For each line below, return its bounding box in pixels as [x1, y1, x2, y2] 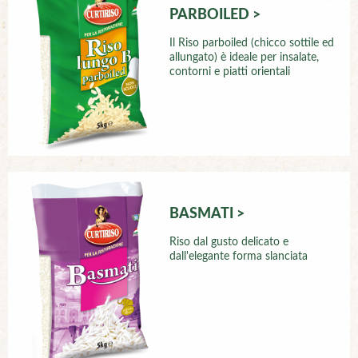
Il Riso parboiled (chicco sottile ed [169, 38, 335, 50]
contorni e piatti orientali [169, 66, 291, 78]
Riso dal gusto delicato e [169, 237, 289, 249]
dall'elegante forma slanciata [169, 251, 308, 263]
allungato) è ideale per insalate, [169, 52, 320, 64]
